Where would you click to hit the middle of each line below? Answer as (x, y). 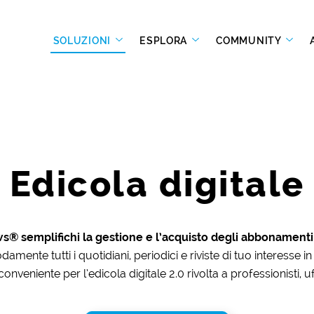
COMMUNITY (250, 40)
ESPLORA (165, 40)
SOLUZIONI (83, 40)
